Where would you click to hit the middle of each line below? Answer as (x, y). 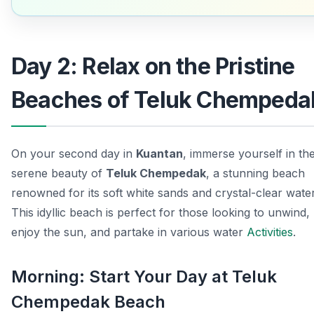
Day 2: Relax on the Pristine (153, 67)
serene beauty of (59, 173)
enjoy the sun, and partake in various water (129, 232)
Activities (270, 232)
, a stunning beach (255, 173)
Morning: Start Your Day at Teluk (144, 277)
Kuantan (159, 154)
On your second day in (74, 154)
